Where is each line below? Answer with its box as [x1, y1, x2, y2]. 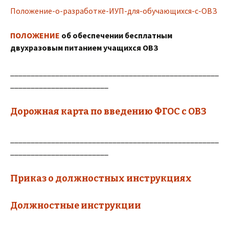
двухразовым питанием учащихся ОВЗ [10, 42, 160, 53]
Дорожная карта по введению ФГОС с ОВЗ [10, 106, 207, 117]
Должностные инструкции [10, 200, 141, 211]
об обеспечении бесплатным [61, 30, 172, 40]
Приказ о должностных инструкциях [10, 173, 192, 184]
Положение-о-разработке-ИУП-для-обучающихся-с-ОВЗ [10, 6, 217, 16]
